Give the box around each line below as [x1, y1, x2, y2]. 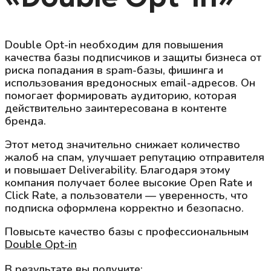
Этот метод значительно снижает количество [5, 137, 240, 152]
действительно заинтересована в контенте [5, 100, 227, 116]
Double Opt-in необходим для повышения [5, 37, 223, 52]
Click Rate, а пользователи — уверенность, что [5, 188, 248, 203]
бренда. [5, 113, 46, 128]
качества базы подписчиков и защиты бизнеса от [5, 50, 261, 65]
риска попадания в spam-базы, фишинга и [5, 62, 223, 77]
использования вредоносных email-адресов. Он [5, 75, 255, 90]
